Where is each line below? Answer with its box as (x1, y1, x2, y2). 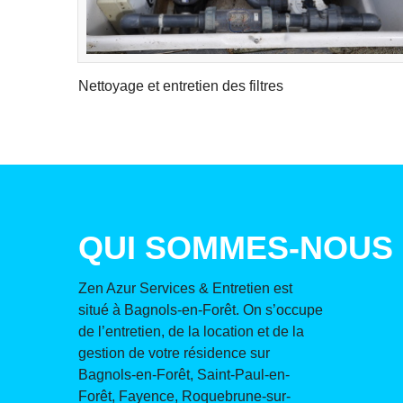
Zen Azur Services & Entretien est (78, 280, 292, 296)
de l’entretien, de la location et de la (78, 323, 304, 339)
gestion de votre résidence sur (78, 345, 270, 361)
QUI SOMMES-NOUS (78, 228, 393, 266)
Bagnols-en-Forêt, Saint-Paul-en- (78, 366, 290, 382)
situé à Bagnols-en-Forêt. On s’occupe (78, 301, 323, 318)
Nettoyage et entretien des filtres (78, 77, 283, 94)
